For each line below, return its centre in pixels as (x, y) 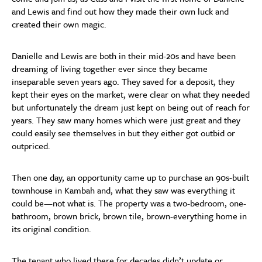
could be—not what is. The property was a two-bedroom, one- (129, 203)
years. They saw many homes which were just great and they (126, 120)
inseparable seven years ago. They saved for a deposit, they (123, 81)
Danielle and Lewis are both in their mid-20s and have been (124, 56)
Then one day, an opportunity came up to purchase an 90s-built (130, 177)
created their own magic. (59, 24)
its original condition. (51, 229)
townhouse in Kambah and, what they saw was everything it (123, 190)
